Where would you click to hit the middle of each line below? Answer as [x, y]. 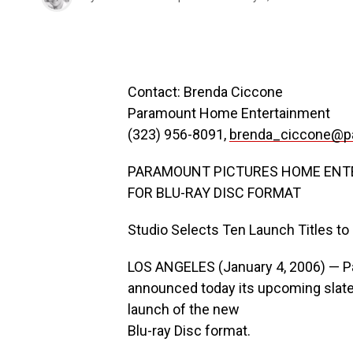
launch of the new [184, 309]
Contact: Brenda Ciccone [205, 92]
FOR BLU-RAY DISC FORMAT [214, 193]
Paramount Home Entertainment [229, 113]
